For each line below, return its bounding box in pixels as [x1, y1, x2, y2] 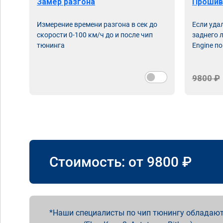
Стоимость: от [49, 153, 147, 170]
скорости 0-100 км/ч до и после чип [37, 31, 153, 39]
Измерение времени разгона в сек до [37, 20, 157, 28]
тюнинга [37, 41, 65, 49]
